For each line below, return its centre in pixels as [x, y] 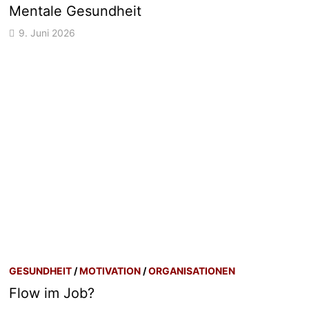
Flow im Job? [52, 293]
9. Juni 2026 [47, 32]
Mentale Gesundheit [76, 11]
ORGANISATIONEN [192, 270]
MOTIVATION [110, 270]
